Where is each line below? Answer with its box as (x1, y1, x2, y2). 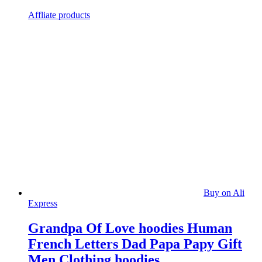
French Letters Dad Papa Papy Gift (28, 236, 242, 251)
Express (28, 198, 57, 208)
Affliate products (28, 9, 90, 20)
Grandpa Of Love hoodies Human (28, 220, 232, 236)
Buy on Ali (204, 187, 244, 198)
